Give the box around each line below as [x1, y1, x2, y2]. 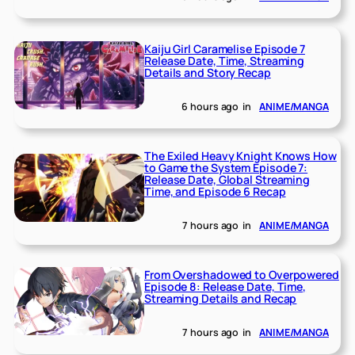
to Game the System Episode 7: [144, 160, 308, 176]
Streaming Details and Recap [144, 291, 297, 307]
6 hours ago [181, 100, 239, 113]
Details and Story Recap [144, 65, 271, 81]
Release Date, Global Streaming [144, 172, 311, 188]
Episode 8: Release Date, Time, [144, 279, 307, 295]
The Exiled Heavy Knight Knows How [144, 148, 337, 164]
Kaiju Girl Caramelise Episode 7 [144, 41, 305, 57]
